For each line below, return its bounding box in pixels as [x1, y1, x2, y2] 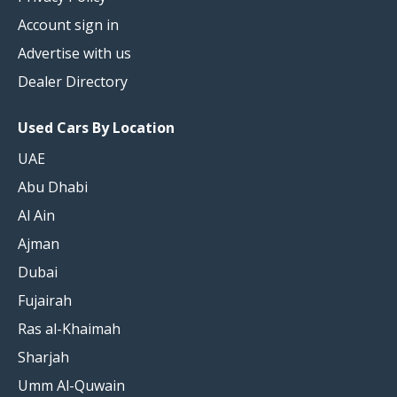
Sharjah [18, 346, 69, 367]
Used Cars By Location [18, 117, 175, 137]
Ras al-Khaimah [18, 318, 121, 339]
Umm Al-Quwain [18, 375, 125, 395]
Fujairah [18, 290, 72, 310]
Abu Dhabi [18, 176, 88, 197]
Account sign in [18, 14, 119, 35]
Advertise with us [18, 43, 131, 63]
